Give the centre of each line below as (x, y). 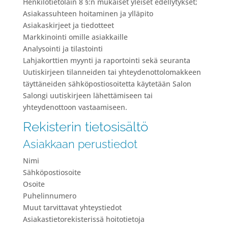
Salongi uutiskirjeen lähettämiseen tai (88, 95)
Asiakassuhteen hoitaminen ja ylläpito (88, 13)
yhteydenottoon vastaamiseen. (75, 107)
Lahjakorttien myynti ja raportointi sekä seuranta (106, 60)
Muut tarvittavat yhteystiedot (72, 207)
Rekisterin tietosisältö (85, 127)
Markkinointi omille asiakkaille (75, 37)
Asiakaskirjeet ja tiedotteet (68, 25)
